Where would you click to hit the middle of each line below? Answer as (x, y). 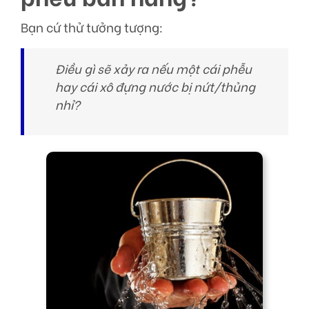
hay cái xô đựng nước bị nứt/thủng (155, 87)
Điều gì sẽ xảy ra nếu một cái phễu (153, 69)
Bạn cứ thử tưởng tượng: (92, 27)
